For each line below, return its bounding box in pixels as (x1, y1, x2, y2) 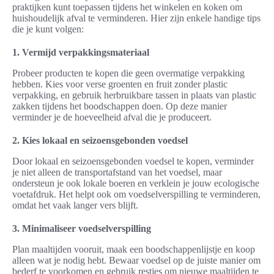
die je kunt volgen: (12, 24, 84, 35)
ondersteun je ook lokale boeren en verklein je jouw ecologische (12, 178, 259, 189)
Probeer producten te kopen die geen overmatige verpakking (12, 68, 245, 79)
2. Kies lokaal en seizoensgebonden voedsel (12, 135, 188, 146)
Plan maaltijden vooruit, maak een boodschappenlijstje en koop (12, 244, 255, 255)
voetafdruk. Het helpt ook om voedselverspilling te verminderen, (12, 189, 261, 200)
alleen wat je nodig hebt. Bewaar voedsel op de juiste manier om (12, 255, 261, 266)
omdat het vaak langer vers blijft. (12, 200, 138, 211)
